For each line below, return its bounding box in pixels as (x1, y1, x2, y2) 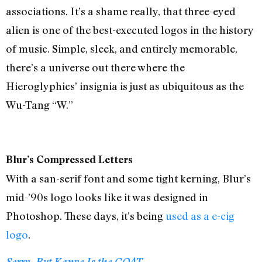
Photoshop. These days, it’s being (6, 209, 166, 222)
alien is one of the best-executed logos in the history (6, 23, 253, 36)
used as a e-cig (166, 209, 235, 222)
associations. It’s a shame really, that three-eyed (6, 4, 236, 18)
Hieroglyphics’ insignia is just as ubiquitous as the (6, 79, 244, 92)
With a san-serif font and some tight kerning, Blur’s (6, 171, 251, 185)
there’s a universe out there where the (6, 60, 185, 74)
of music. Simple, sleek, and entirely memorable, (6, 42, 237, 55)
